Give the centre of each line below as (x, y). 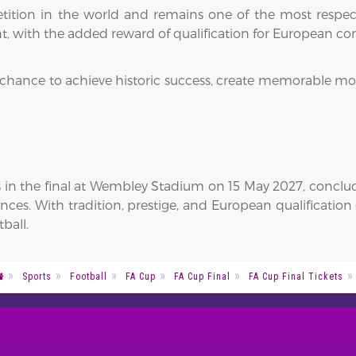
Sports (37, 276)
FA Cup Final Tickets (296, 276)
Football (89, 276)
